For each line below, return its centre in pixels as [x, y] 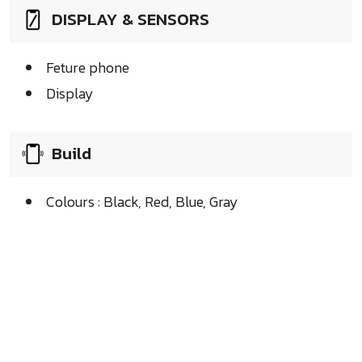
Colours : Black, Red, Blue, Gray [142, 202]
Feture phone [88, 68]
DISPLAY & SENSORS [130, 19]
